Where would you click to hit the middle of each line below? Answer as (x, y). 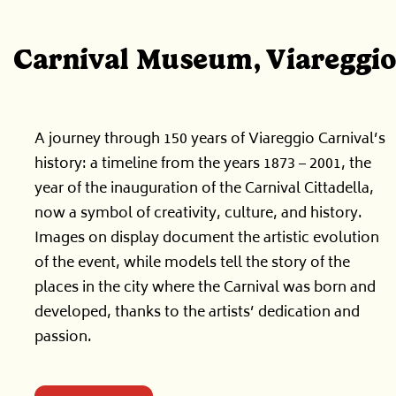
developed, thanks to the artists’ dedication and (197, 313)
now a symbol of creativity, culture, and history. (198, 214)
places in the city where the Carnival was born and (205, 289)
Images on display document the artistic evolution (207, 239)
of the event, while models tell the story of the (192, 264)
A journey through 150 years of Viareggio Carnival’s (210, 140)
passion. (63, 338)
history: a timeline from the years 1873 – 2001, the (203, 165)
